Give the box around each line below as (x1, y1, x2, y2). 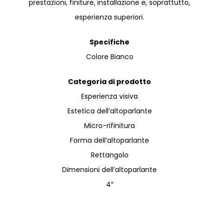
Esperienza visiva (81, 91, 138, 101)
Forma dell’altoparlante (70, 135, 149, 145)
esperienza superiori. (75, 12, 144, 22)
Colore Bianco (86, 51, 133, 62)
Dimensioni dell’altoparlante (62, 164, 157, 175)
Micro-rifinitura (84, 120, 135, 131)
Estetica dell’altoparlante (67, 106, 152, 116)
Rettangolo (90, 150, 129, 160)
